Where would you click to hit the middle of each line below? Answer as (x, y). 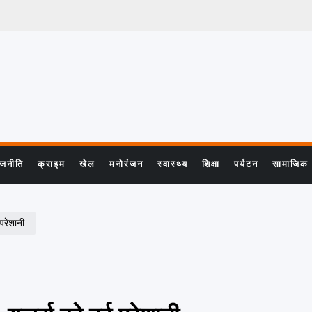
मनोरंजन (126, 164)
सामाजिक (290, 164)
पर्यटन (246, 164)
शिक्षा (211, 164)
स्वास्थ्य (173, 164)
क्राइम (52, 164)
